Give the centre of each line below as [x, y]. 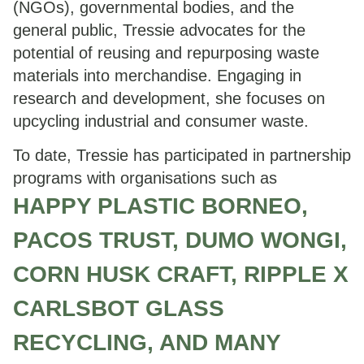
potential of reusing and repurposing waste [166, 52]
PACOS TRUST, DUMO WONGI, [180, 240]
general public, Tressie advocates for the [159, 30]
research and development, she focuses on [169, 98]
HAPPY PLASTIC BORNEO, [160, 206]
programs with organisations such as [145, 178]
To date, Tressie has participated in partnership [182, 156]
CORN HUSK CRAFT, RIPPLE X [181, 275]
